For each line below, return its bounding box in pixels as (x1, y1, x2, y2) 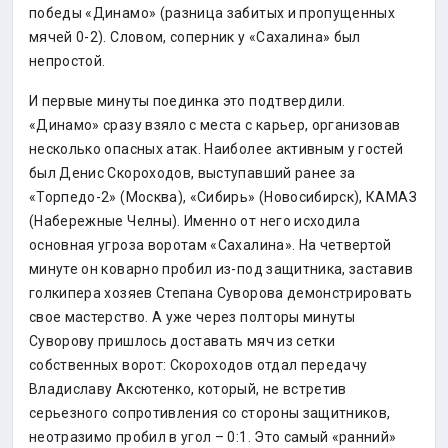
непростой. (29, 53, 106, 69)
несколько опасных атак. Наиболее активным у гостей (29, 141, 404, 157)
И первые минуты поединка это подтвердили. (29, 93, 346, 109)
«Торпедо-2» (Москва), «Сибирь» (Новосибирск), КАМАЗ (29, 189, 417, 205)
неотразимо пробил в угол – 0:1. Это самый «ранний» (29, 429, 397, 445)
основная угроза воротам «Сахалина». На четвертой (29, 237, 392, 253)
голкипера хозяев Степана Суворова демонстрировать (29, 285, 413, 301)
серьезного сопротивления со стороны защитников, (29, 405, 391, 421)
